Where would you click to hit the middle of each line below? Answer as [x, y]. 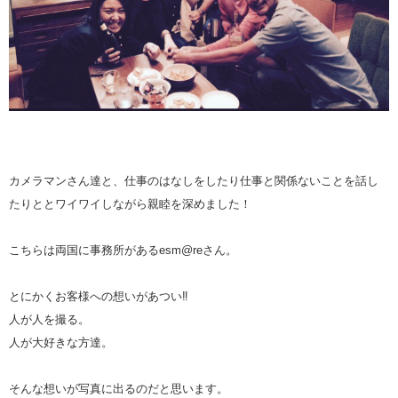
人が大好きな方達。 [61, 342]
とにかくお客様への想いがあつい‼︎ [99, 296]
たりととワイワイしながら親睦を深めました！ [130, 203]
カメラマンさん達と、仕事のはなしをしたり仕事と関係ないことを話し [194, 180]
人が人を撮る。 [49, 319]
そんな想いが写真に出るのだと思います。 [119, 388]
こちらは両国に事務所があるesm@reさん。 [123, 250]
